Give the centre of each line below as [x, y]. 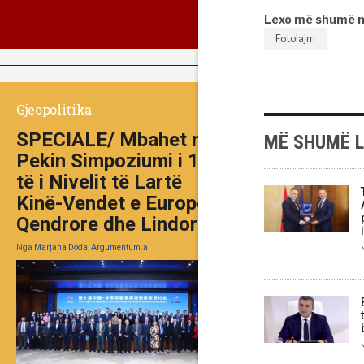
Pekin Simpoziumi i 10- [117, 160]
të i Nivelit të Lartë [99, 182]
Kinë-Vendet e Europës [117, 203]
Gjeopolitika [54, 109]
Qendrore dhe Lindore [112, 224]
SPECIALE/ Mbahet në [115, 139]
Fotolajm [295, 38]
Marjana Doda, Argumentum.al [92, 247]
